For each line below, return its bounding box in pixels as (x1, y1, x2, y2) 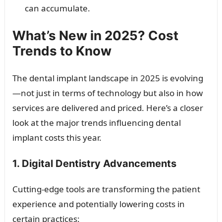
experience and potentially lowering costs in (12, 198, 185, 210)
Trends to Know (12, 43, 111, 58)
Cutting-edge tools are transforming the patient (12, 183, 200, 195)
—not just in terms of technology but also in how (12, 87, 203, 99)
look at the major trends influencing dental (12, 116, 181, 128)
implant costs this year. (12, 131, 102, 143)
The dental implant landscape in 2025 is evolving (12, 72, 203, 84)
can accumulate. (24, 2, 90, 14)
